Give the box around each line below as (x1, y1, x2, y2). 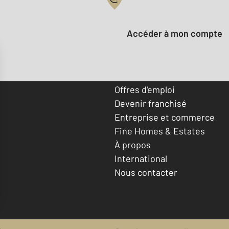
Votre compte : (114, 6, 175, 17)
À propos (114, 139, 151, 150)
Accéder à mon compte (133, 28, 222, 39)
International (114, 152, 167, 164)
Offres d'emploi (114, 83, 175, 95)
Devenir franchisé (114, 97, 187, 109)
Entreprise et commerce (114, 111, 215, 123)
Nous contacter (114, 166, 177, 178)
